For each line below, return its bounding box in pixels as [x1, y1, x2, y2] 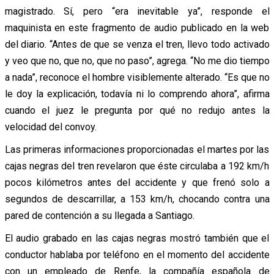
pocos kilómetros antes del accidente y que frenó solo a [4, 176, 270, 188]
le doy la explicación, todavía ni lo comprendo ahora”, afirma [4, 87, 270, 100]
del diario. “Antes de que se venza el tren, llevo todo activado [4, 38, 270, 50]
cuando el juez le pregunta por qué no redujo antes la [4, 104, 270, 116]
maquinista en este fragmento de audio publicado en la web [4, 21, 270, 34]
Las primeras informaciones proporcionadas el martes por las [4, 143, 270, 155]
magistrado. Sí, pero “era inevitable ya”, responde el [4, 5, 270, 17]
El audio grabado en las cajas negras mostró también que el [4, 232, 270, 244]
